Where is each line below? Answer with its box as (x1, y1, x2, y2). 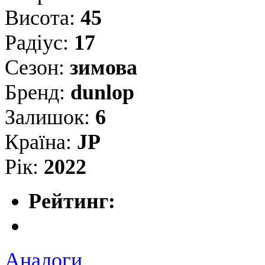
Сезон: (5, 56, 70, 80)
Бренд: (5, 80, 70, 105)
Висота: (5, 6, 80, 30)
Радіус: (5, 31, 74, 55)
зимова (70, 56, 137, 80)
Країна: (5, 130, 77, 154)
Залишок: (5, 105, 95, 130)
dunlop (70, 80, 134, 105)
